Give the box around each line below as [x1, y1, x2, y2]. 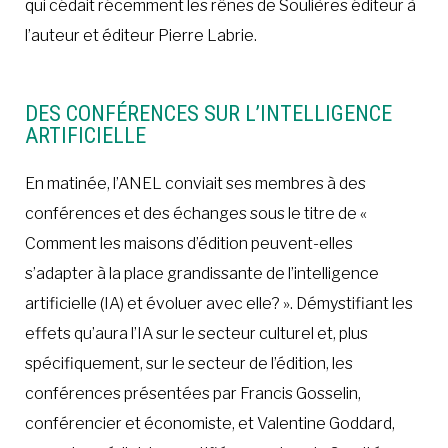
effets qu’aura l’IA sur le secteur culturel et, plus [25, 323, 368, 343]
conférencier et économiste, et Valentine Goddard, [25, 413, 395, 433]
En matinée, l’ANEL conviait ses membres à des [25, 173, 366, 193]
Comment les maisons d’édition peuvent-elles [25, 233, 353, 253]
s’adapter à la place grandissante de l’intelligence [25, 263, 379, 283]
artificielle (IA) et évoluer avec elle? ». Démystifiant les [25, 293, 413, 313]
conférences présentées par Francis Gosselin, [25, 383, 361, 403]
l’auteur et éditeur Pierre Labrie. [25, 25, 257, 45]
